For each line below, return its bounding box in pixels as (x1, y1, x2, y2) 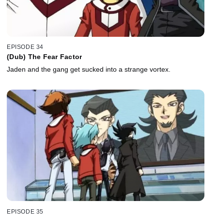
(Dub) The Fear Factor (7, 53, 82, 61)
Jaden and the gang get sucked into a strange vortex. (7, 65, 170, 74)
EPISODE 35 (7, 208, 44, 215)
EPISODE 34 (7, 44, 44, 51)
